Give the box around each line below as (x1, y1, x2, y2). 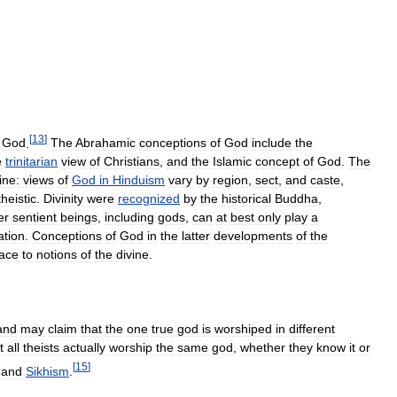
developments (214, 229, 292, 244)
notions (36, 247, 77, 262)
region (213, 173, 248, 188)
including (105, 210, 154, 225)
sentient (12, 210, 57, 225)
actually (63, 340, 105, 355)
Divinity (43, 191, 83, 206)
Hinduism (113, 173, 165, 188)
